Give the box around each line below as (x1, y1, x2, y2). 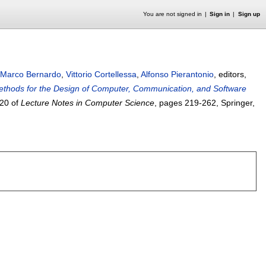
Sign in (210, 11, 230, 17)
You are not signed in (142, 11, 202, 17)
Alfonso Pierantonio (141, 69, 214, 79)
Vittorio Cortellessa (66, 69, 137, 79)
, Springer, (216, 98, 255, 107)
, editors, (214, 69, 246, 79)
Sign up (237, 11, 260, 17)
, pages (154, 98, 185, 107)
